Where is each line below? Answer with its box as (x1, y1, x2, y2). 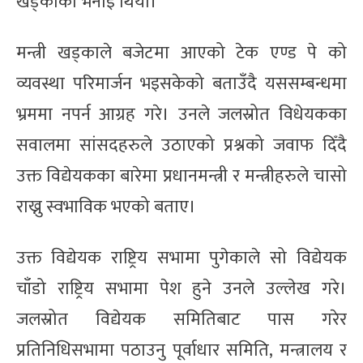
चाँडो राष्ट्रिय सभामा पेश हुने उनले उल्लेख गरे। (16, 273, 347, 304)
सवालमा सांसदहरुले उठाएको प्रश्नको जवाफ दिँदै (16, 130, 347, 160)
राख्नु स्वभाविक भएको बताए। (16, 191, 196, 222)
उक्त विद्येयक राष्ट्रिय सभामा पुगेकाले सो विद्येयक (16, 242, 347, 273)
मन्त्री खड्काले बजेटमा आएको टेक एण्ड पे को (16, 37, 347, 68)
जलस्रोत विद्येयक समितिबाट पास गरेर (16, 304, 347, 335)
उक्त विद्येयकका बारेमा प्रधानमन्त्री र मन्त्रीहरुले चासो (16, 160, 347, 191)
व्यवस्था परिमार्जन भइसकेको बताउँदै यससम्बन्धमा (16, 68, 347, 99)
